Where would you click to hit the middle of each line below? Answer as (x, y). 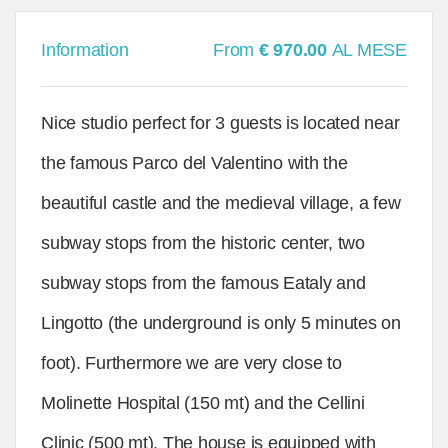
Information (85, 50)
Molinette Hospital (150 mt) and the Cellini (203, 403)
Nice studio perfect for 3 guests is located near (220, 123)
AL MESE (369, 50)
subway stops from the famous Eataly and (203, 283)
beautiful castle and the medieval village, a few (221, 203)
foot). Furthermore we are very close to (191, 363)
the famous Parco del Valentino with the (194, 163)
